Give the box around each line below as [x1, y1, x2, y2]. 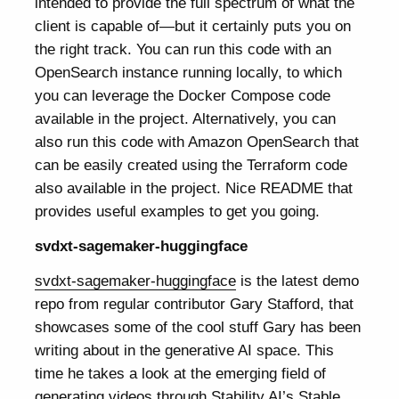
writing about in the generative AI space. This [35, 341, 335, 360]
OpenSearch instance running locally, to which [35, 63, 343, 82]
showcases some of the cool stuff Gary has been [35, 318, 362, 337]
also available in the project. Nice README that [35, 179, 354, 198]
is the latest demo [236, 272, 360, 290]
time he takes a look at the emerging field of [35, 364, 327, 383]
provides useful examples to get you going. [35, 202, 321, 221]
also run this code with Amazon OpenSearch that [35, 133, 360, 151]
